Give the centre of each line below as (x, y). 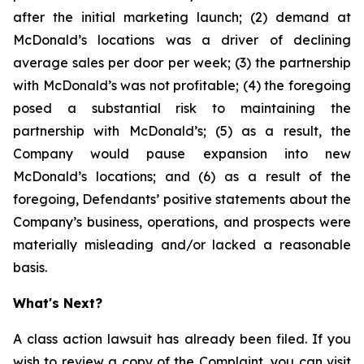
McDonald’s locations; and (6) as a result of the (182, 176)
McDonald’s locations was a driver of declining (182, 40)
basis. (30, 267)
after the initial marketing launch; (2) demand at (182, 17)
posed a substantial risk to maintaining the (182, 108)
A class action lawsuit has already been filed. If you (182, 339)
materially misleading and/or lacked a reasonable (182, 245)
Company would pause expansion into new (182, 154)
